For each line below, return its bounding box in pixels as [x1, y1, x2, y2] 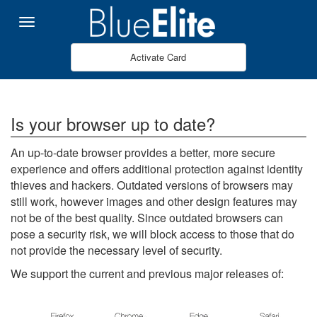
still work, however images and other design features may [11, 193, 297, 209]
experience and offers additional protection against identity [11, 161, 303, 177]
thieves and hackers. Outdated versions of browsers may [11, 177, 293, 193]
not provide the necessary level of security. [11, 242, 222, 258]
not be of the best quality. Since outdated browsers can [11, 209, 283, 226]
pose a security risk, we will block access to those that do [11, 226, 294, 242]
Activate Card [130, 50, 187, 64]
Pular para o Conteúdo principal [3, 3, 145, 17]
